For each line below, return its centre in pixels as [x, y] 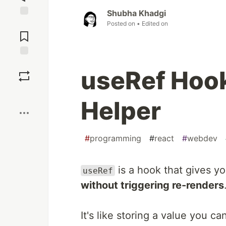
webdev [202, 138]
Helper [121, 110]
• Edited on [152, 23]
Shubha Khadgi [136, 13]
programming [116, 138]
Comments [24, 32]
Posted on [122, 23]
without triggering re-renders [152, 185]
